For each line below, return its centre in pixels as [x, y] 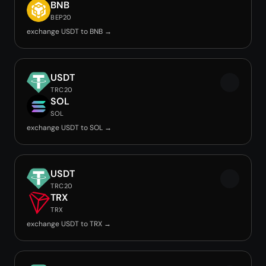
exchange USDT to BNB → [69, 31]
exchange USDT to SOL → [69, 128]
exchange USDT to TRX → [69, 224]
